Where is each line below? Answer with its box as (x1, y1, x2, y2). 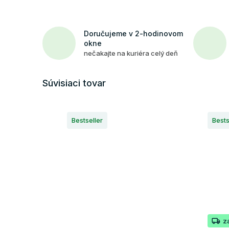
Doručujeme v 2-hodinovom (84, 29, 183, 38)
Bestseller (72, 116, 103, 124)
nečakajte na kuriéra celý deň (84, 49, 178, 57)
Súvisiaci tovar (42, 77, 106, 88)
